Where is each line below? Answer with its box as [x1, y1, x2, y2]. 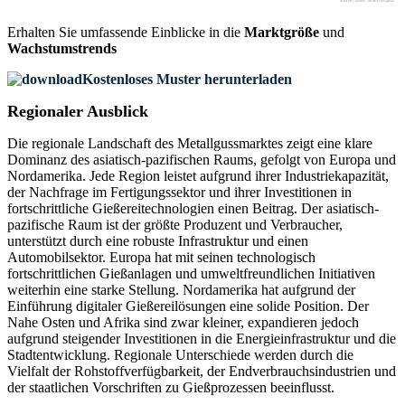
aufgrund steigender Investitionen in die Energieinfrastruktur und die [7, 331, 396, 347]
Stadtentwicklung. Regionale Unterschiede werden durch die [7, 347, 353, 363]
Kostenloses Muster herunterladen [82, 71, 292, 88]
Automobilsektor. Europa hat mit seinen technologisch [7, 250, 316, 266]
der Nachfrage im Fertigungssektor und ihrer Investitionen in [7, 184, 352, 201]
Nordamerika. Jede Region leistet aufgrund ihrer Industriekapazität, [7, 168, 389, 184]
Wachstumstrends [7, 41, 117, 57]
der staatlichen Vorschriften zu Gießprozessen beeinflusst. [7, 380, 334, 396]
